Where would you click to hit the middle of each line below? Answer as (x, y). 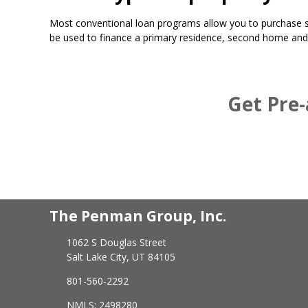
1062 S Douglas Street (116, 242)
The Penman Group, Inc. (138, 216)
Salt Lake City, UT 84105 (121, 256)
